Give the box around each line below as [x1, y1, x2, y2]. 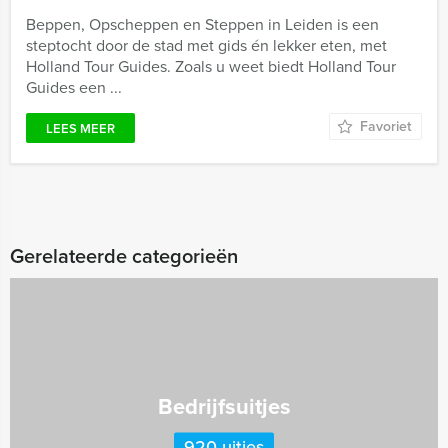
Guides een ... [26, 76, 122, 99]
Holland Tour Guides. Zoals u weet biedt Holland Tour [26, 55, 396, 78]
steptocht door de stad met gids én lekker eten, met [26, 34, 387, 57]
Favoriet [360, 116, 411, 137]
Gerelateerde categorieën [10, 241, 238, 271]
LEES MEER [46, 119, 115, 138]
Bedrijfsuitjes [157, 389, 291, 423]
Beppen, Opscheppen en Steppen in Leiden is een [26, 13, 379, 36]
